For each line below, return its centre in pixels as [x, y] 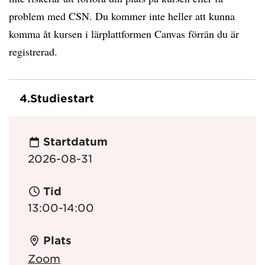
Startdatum [75, 142]
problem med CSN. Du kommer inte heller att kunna [122, 16]
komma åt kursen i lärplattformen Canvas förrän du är [124, 34]
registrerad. [33, 51]
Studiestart [62, 98]
